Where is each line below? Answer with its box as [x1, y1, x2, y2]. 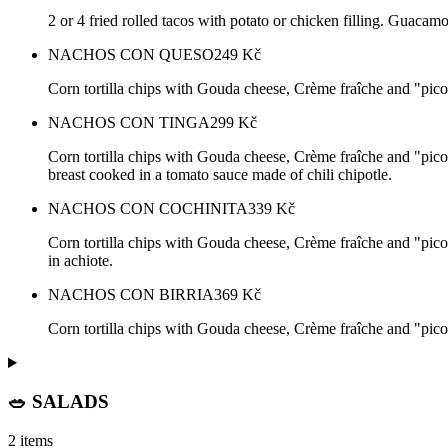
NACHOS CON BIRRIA [48, 286, 214, 304]
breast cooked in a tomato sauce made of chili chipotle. [48, 166, 392, 184]
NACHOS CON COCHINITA [48, 200, 248, 218]
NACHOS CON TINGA [48, 114, 210, 132]
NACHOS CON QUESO [48, 46, 214, 64]
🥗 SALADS [8, 390, 109, 412]
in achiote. [48, 252, 113, 270]
